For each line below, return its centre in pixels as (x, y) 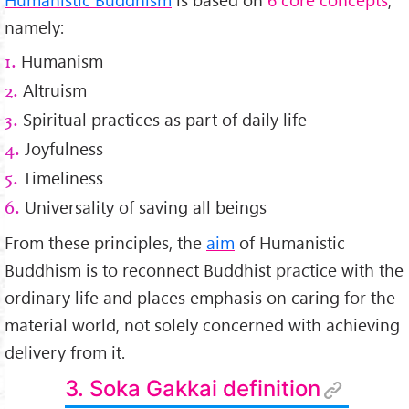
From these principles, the (105, 242)
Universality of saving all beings (143, 206)
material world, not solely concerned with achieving (202, 324)
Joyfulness (62, 148)
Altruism (52, 89)
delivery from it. (65, 351)
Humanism (60, 60)
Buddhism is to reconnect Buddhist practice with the (204, 269)
